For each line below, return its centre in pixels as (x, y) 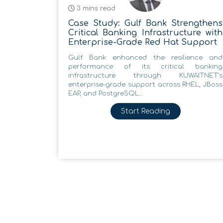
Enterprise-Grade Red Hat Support (143, 42)
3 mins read (95, 8)
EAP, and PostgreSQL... (106, 93)
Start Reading (145, 111)
